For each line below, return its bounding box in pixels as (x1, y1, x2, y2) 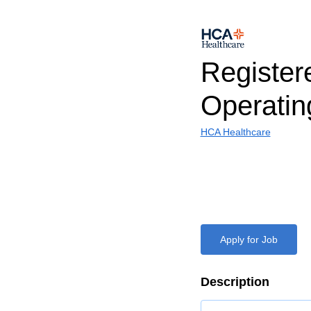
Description (200, 275, 269, 289)
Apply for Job (219, 234, 278, 245)
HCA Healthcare (200, 126, 271, 137)
